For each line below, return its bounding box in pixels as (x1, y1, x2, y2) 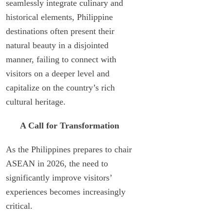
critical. (6, 200, 33, 211)
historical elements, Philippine (6, 12, 113, 22)
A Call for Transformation (19, 120, 119, 130)
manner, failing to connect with (6, 54, 116, 64)
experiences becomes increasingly (6, 186, 126, 197)
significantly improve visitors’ (6, 172, 112, 182)
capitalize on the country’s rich (6, 82, 115, 92)
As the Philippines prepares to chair (6, 144, 132, 154)
